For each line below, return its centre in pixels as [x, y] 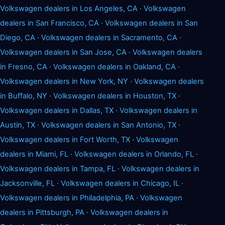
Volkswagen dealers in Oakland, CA [115, 67]
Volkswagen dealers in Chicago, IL [120, 183]
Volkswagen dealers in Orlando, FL [134, 154]
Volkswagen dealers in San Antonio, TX [109, 125]
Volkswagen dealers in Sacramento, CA [109, 37]
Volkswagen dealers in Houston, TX [115, 96]
